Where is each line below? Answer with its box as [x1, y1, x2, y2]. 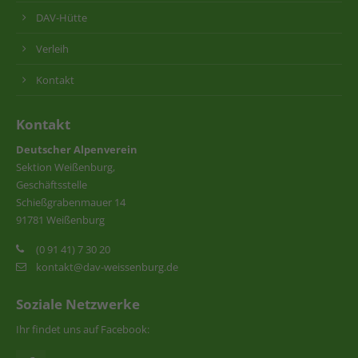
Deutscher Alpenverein [16, 141, 137, 157]
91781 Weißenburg [16, 212, 105, 227]
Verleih [36, 41, 69, 56]
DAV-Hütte [36, 10, 87, 25]
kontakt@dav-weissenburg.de [36, 259, 178, 274]
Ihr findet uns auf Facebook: [16, 321, 149, 336]
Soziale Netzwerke [16, 294, 140, 313]
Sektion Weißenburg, [16, 159, 115, 174]
